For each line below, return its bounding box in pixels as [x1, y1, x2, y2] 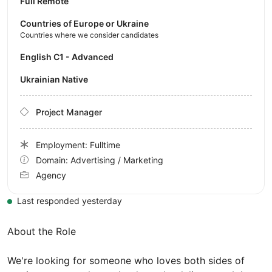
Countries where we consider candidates [20, 30, 158, 39]
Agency [36, 169, 66, 180]
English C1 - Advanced [25, 51, 114, 62]
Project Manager [36, 106, 102, 117]
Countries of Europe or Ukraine [20, 18, 149, 29]
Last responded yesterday [15, 195, 122, 206]
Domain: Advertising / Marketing [36, 154, 163, 165]
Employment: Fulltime [36, 139, 120, 150]
